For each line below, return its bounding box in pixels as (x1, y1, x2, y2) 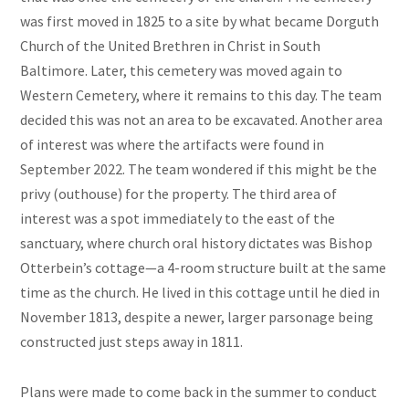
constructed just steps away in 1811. (20, 332, 244, 351)
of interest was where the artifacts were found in (20, 135, 325, 154)
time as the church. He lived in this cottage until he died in (20, 283, 381, 302)
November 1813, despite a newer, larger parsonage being (20, 308, 374, 327)
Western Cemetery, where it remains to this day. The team (20, 86, 383, 105)
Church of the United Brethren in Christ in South (20, 37, 321, 56)
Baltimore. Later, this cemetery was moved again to (20, 61, 343, 80)
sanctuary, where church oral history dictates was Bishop (20, 234, 373, 253)
